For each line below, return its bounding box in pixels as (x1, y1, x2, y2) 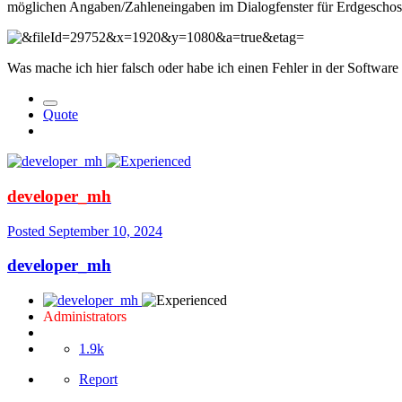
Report (79, 371, 118, 387)
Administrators (43, 308, 127, 324)
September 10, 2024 (48, 223, 162, 239)
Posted (7, 223, 48, 239)
